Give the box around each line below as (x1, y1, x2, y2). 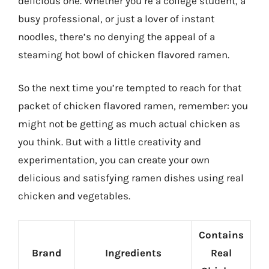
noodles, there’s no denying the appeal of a (18, 30, 215, 43)
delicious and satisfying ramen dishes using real (18, 172, 244, 184)
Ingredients (104, 246, 162, 259)
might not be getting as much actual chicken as (18, 118, 240, 130)
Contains (198, 228, 244, 241)
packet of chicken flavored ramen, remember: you (18, 100, 248, 112)
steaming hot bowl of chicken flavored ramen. (18, 48, 229, 61)
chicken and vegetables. (18, 190, 130, 202)
